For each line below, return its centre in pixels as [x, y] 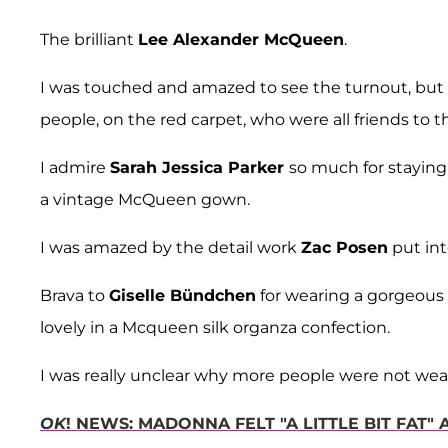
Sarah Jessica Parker [199, 168]
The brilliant [89, 40]
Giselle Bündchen [182, 296]
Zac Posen [344, 248]
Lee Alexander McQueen [241, 40]
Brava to [74, 296]
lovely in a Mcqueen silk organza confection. [215, 328]
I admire [75, 168]
